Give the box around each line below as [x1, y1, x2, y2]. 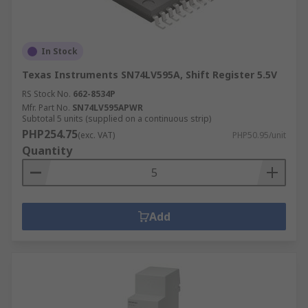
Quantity [22, 143, 72, 158]
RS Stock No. [22, 88, 71, 100]
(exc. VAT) [78, 129, 115, 141]
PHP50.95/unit [232, 129, 286, 141]
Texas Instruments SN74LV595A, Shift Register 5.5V [22, 68, 277, 81]
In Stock [41, 45, 78, 57]
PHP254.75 [22, 126, 78, 142]
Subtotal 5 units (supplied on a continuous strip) [22, 113, 211, 124]
